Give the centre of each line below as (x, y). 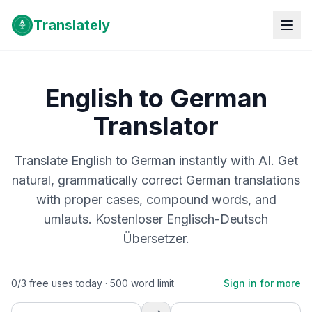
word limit (151, 283)
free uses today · (68, 283)
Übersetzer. (156, 239)
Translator (156, 126)
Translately (72, 25)
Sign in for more (262, 283)
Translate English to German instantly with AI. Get (156, 161)
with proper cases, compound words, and (156, 200)
